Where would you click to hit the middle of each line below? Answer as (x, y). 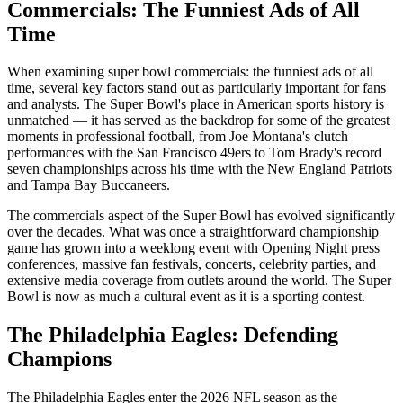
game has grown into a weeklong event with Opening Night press (193, 248)
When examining (58, 72)
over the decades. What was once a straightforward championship (193, 232)
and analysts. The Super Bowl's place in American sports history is (196, 104)
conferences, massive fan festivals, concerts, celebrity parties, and (192, 264)
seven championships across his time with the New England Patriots (200, 169)
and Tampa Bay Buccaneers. (89, 185)
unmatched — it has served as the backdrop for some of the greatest (198, 121)
